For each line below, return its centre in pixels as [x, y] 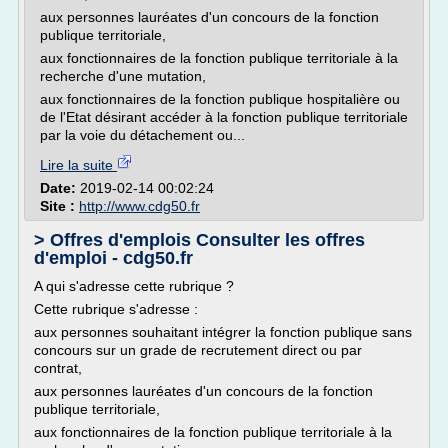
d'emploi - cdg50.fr [113, 258]
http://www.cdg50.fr [139, 206]
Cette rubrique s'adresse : [116, 309]
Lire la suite [78, 165]
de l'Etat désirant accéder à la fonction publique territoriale [224, 117]
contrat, [60, 368]
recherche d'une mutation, [123, 76]
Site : [59, 206]
